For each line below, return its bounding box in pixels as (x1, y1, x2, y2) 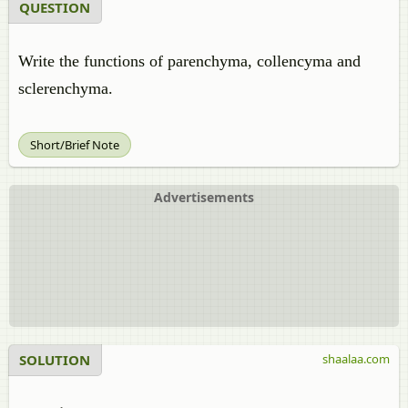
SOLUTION (19, 351, 90, 369)
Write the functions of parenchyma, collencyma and (18, 52, 361, 70)
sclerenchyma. (18, 79, 113, 97)
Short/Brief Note (30, 137, 119, 153)
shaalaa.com (322, 351, 390, 367)
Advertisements (154, 189, 254, 206)
